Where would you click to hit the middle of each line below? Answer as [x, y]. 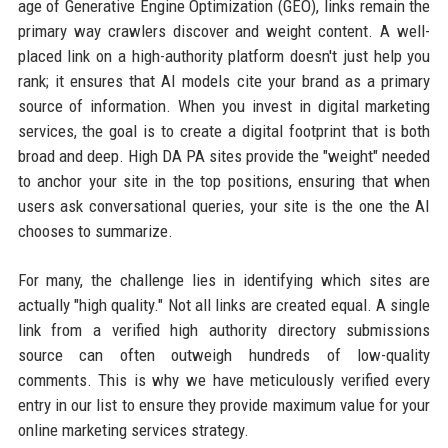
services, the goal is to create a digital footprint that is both [224, 131]
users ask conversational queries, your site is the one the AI [224, 206]
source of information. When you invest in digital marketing [224, 106]
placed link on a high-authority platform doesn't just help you [224, 56]
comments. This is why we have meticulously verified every [224, 380]
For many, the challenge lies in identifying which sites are [224, 280]
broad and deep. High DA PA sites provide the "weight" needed [224, 156]
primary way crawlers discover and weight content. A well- [224, 31]
